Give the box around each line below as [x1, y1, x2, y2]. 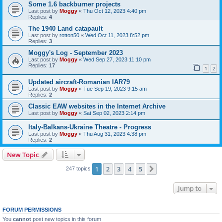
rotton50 [59, 32, 79, 39]
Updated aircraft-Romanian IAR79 [28, 78, 130, 86]
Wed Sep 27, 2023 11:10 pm [83, 56, 151, 63]
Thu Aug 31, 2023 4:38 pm [83, 130, 146, 137]
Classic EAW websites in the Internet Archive [28, 102, 166, 110]
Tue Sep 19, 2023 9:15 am [83, 85, 147, 92]
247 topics [65, 165, 92, 171]
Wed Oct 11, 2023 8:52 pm [85, 32, 149, 39]
